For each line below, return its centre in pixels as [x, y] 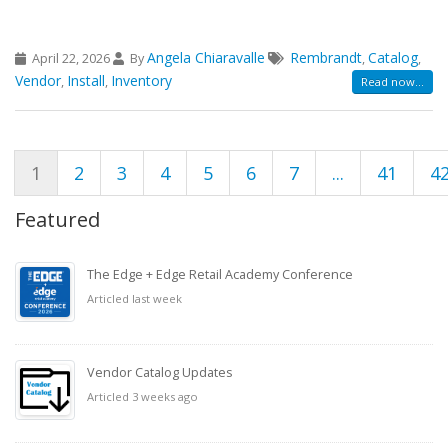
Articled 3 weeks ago [142, 396]
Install [86, 80]
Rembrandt [326, 57]
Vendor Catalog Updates [160, 372]
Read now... [392, 81]
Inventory [141, 80]
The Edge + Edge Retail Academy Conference [220, 274]
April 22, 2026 [71, 58]
